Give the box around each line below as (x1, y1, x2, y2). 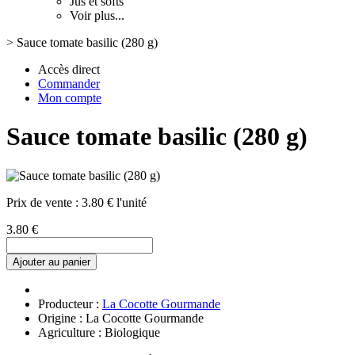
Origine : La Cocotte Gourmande (38, 311, 204, 325)
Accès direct (38, 63, 100, 76)
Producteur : (38, 296, 102, 311)
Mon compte (38, 91, 101, 105)
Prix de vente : (6, 195, 82, 209)
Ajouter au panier (13, 255, 90, 268)
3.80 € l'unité (82, 195, 147, 209)
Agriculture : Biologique (38, 325, 160, 339)
